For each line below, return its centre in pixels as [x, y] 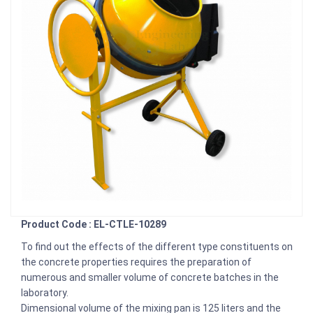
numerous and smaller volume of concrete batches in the [150, 277]
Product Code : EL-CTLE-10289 [94, 224]
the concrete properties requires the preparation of [136, 262]
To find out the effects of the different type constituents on [157, 246]
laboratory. [45, 292]
